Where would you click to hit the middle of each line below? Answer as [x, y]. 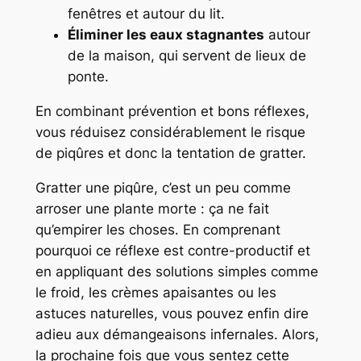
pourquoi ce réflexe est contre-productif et [172, 250]
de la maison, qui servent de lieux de [187, 56]
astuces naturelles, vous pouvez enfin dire [172, 313]
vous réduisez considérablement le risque [170, 132]
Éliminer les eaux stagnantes [166, 35]
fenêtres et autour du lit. [146, 14]
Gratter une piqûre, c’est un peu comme [163, 187]
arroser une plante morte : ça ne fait [152, 208]
